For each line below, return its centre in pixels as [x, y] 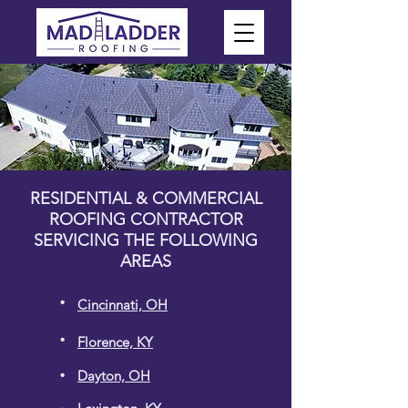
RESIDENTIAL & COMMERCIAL [146, 199]
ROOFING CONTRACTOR [146, 219]
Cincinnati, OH [122, 305]
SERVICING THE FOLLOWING [146, 240]
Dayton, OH [114, 376]
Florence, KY [115, 342]
